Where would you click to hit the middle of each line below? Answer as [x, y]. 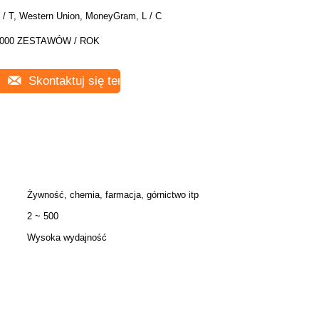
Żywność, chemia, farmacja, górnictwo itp [113, 195]
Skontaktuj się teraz [80, 81]
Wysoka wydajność [67, 237]
